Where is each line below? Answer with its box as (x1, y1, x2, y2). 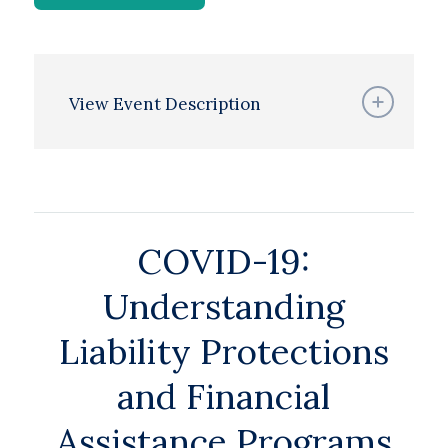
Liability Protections (58, 329, 389, 374)
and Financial (117, 374, 331, 419)
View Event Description (68, 93, 261, 115)
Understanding (102, 284, 345, 329)
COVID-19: (137, 239, 311, 284)
